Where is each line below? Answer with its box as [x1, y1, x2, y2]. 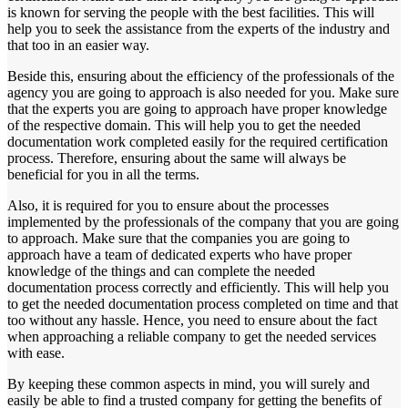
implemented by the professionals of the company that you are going [7, 214, 399, 230]
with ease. [7, 345, 65, 362]
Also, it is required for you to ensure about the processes [7, 198, 329, 214]
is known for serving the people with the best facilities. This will [7, 5, 374, 21]
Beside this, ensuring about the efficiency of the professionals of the [7, 68, 394, 85]
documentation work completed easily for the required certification [7, 134, 388, 150]
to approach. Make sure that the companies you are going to [7, 230, 350, 247]
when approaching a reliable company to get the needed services [7, 329, 376, 345]
